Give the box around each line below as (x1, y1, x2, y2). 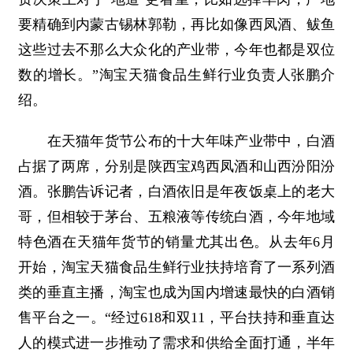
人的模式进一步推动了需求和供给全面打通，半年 (18, 335, 335, 351)
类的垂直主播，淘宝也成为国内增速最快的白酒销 (18, 284, 335, 300)
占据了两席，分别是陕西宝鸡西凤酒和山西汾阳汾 (18, 158, 335, 174)
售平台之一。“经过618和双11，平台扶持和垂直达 (18, 310, 335, 325)
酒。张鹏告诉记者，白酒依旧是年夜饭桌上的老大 (18, 184, 335, 199)
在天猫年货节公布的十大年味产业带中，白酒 (18, 133, 335, 149)
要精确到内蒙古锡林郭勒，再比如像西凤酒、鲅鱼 (18, 17, 335, 32)
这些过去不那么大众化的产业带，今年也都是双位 (18, 42, 335, 58)
